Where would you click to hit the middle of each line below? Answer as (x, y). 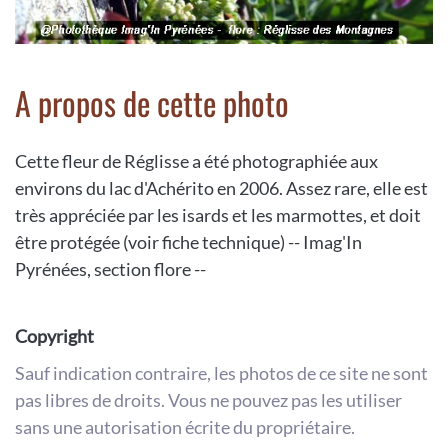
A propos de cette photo (152, 103)
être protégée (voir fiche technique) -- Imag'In (188, 242)
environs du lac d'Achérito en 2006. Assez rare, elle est (221, 188)
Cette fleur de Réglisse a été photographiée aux (196, 161)
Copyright (54, 336)
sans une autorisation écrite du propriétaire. (185, 427)
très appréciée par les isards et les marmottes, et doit (218, 215)
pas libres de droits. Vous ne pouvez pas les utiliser (208, 400)
